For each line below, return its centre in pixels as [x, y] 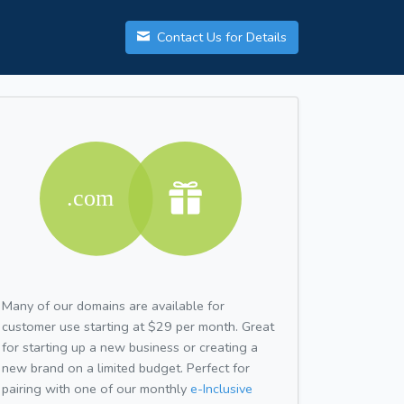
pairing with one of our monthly [96, 388]
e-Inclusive [221, 388]
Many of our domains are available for [113, 305]
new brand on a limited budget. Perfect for [126, 367]
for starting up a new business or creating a [130, 347]
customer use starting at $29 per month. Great [138, 326]
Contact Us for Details [220, 37]
